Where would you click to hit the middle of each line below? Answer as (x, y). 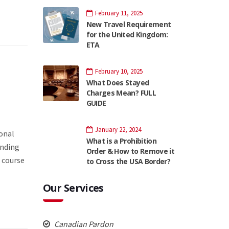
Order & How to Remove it (130, 151)
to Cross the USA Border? (128, 161)
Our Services (73, 188)
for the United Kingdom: (127, 34)
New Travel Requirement (129, 24)
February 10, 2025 (119, 71)
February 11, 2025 (119, 13)
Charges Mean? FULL (121, 93)
